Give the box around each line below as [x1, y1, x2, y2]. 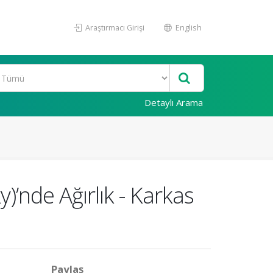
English [174, 22, 202, 33]
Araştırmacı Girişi [83, 22, 144, 33]
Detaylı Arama [144, 96, 203, 108]
